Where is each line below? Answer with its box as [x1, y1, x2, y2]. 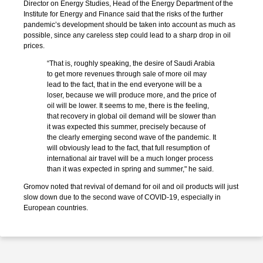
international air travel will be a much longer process [47, 154, 213, 163]
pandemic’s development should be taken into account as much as [23, 21, 235, 29]
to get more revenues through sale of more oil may [47, 70, 207, 78]
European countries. [23, 204, 88, 212]
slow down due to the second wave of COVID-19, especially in [23, 193, 221, 201]
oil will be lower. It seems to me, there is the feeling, [47, 102, 209, 110]
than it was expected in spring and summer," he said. [47, 165, 214, 173]
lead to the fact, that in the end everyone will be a [47, 80, 202, 89]
